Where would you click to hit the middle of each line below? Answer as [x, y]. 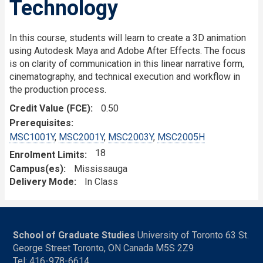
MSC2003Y [131, 137]
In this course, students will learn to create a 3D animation [128, 38]
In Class [101, 181]
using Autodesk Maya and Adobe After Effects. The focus [127, 50]
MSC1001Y [32, 137]
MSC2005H [181, 137]
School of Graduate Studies [74, 235]
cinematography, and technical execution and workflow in [125, 76]
